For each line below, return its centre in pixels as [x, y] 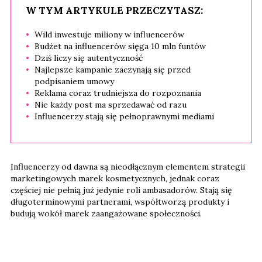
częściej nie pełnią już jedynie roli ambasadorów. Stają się [121, 190]
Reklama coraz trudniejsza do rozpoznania [118, 93]
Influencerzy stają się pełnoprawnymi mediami [124, 117]
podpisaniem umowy [74, 82]
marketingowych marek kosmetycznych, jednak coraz [115, 179]
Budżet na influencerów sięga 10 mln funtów [120, 46]
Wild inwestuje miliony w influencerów [109, 35]
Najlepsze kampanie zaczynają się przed [113, 70]
